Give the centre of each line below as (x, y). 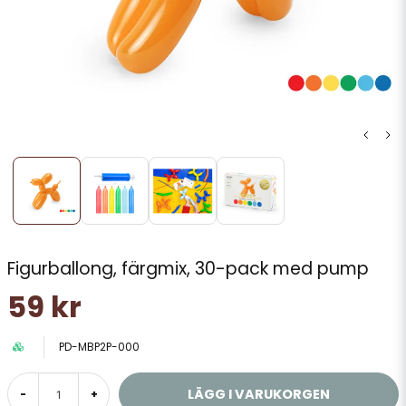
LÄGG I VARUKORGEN (259, 394)
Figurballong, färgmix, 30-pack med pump (188, 269)
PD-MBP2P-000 (99, 347)
